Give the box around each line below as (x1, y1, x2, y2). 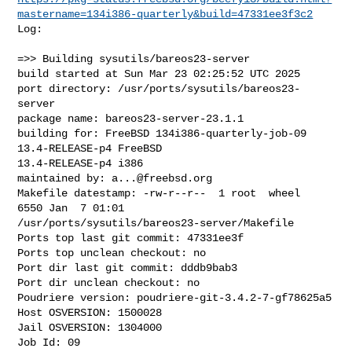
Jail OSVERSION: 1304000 (17, 321, 163, 334)
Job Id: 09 (17, 335, 81, 349)
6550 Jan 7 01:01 (17, 201, 131, 214)
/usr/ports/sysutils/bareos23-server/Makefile (17, 216, 295, 229)
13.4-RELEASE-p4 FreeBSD (17, 141, 169, 155)
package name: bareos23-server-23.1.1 (17, 112, 244, 125)
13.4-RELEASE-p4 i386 (17, 156, 144, 170)
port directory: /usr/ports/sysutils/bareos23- (17, 82, 301, 95)
